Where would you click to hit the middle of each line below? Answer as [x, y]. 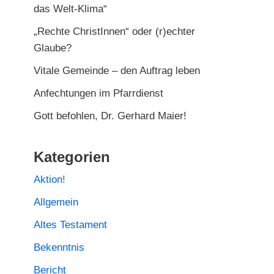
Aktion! [50, 180]
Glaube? [53, 48]
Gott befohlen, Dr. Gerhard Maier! [110, 116]
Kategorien [72, 157]
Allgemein [56, 202]
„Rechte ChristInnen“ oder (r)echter [114, 32]
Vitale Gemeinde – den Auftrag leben [117, 71]
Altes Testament [70, 225]
